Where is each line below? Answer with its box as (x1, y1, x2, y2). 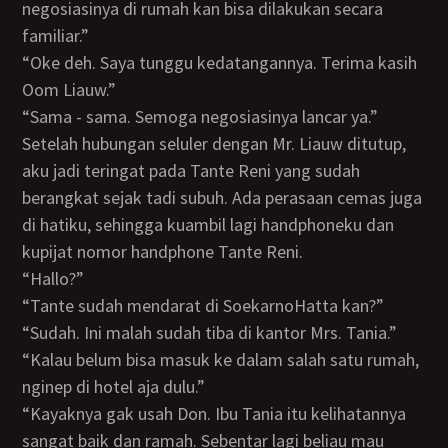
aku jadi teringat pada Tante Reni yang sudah (22, 159, 361, 182)
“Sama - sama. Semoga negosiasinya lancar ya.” (39, 105, 379, 128)
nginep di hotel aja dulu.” (22, 375, 206, 398)
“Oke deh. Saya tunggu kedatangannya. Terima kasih (22, 51, 43, 74)
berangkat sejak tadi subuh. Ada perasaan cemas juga (22, 186, 423, 209)
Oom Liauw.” (22, 78, 117, 101)
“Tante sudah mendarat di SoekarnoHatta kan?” (40, 294, 385, 317)
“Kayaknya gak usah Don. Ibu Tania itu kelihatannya (22, 402, 42, 425)
